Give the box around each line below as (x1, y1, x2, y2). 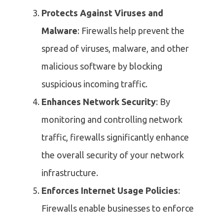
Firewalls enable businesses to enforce (41, 203, 194, 214)
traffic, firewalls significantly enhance (41, 132, 189, 143)
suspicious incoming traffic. (41, 79, 147, 89)
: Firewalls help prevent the (77, 26, 184, 36)
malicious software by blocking (41, 61, 162, 72)
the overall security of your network (41, 150, 184, 160)
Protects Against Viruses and (41, 8, 163, 18)
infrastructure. (41, 168, 98, 178)
